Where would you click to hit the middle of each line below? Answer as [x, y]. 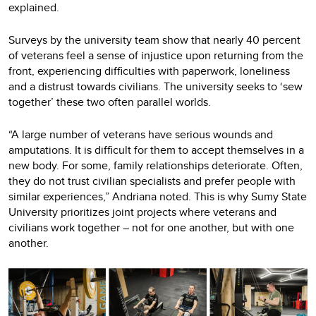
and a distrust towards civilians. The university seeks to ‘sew [156, 86]
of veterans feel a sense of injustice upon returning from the [156, 55]
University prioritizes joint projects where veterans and [142, 212]
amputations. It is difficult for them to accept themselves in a [156, 150]
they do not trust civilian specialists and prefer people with [152, 181]
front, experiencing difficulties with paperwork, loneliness [149, 71]
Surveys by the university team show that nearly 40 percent [154, 39]
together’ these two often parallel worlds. [110, 102]
